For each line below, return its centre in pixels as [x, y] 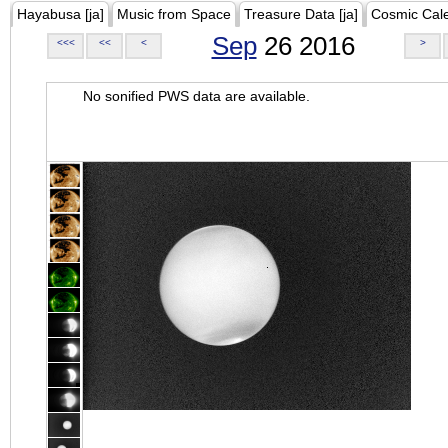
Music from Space [174, 14]
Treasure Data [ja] [301, 14]
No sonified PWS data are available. [196, 96]
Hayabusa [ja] [60, 14]
